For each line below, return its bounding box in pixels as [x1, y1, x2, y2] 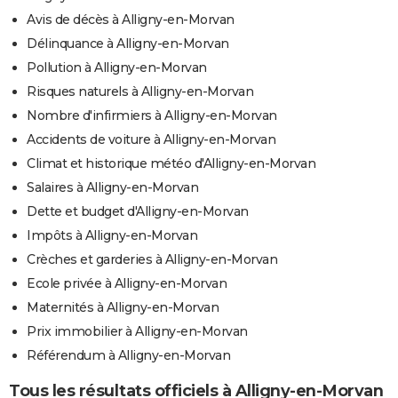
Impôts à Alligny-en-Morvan [27, 227, 197, 243]
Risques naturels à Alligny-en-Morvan [27, 83, 253, 99]
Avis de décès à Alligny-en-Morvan [27, 11, 235, 28]
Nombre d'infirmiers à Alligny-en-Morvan [27, 107, 277, 123]
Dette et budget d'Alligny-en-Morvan [27, 203, 249, 219]
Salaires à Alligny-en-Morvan [27, 179, 198, 195]
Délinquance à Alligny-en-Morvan [27, 35, 229, 52]
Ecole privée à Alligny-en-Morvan [27, 275, 227, 291]
